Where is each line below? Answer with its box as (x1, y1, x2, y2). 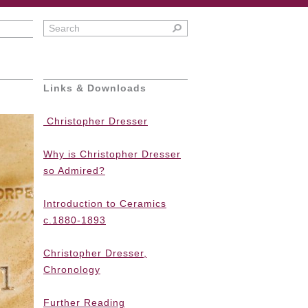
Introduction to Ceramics (43, 198, 166, 209)
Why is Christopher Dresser (43, 148, 181, 159)
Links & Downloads (43, 82, 146, 93)
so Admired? (43, 165, 105, 176)
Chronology (43, 264, 100, 275)
